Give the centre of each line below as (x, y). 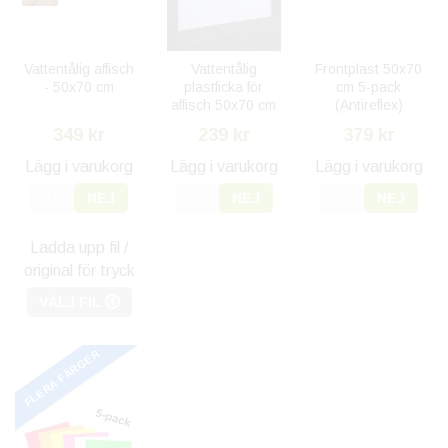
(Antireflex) (368, 105)
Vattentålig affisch (79, 69)
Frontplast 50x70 (369, 69)
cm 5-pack (369, 87)
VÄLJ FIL (71, 302)
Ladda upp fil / (79, 248)
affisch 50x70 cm (224, 105)
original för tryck (79, 271)
